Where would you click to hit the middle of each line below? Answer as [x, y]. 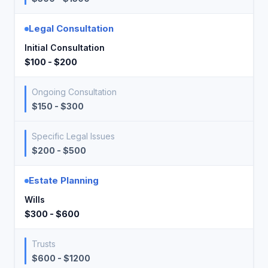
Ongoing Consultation [74, 92]
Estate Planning [64, 180]
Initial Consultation [65, 48]
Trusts [44, 244]
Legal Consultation [71, 28]
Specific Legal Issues [73, 136]
